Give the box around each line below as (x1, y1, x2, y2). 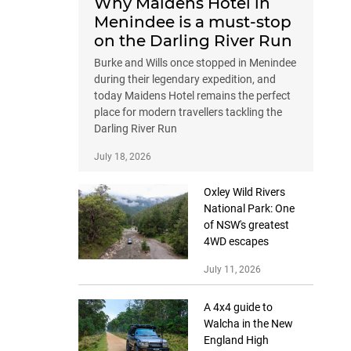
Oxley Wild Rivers (204, 186, 285, 199)
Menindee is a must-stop (94, 13, 291, 32)
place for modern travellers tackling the (94, 106, 282, 119)
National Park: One (204, 202, 295, 215)
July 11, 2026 (204, 264, 261, 276)
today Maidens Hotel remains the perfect (94, 89, 291, 103)
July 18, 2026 (94, 151, 151, 163)
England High (204, 334, 269, 347)
